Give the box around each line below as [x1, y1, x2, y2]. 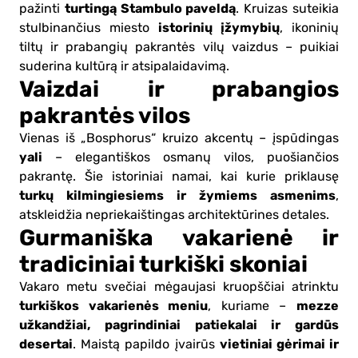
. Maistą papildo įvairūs [73, 336, 220, 352]
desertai [19, 336, 73, 352]
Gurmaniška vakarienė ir [19, 224, 339, 251]
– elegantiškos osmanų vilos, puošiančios [42, 149, 339, 165]
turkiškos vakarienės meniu [19, 297, 209, 313]
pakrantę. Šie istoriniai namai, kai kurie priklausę [19, 169, 339, 184]
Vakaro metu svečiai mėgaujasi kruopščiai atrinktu [19, 279, 339, 294]
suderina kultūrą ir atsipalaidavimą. [19, 58, 229, 74]
